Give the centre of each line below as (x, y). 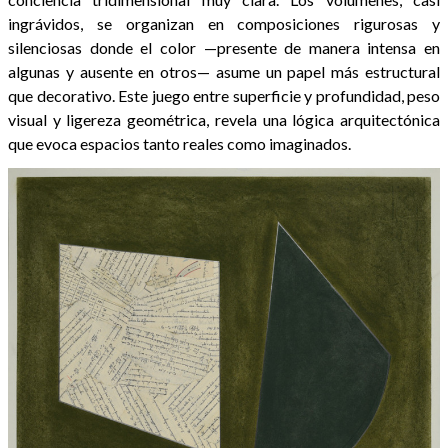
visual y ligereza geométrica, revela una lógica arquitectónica (224, 119)
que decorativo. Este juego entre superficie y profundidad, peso (224, 95)
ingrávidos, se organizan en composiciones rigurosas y (224, 23)
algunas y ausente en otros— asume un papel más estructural (224, 71)
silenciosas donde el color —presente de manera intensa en (224, 47)
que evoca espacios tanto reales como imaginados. (179, 143)
